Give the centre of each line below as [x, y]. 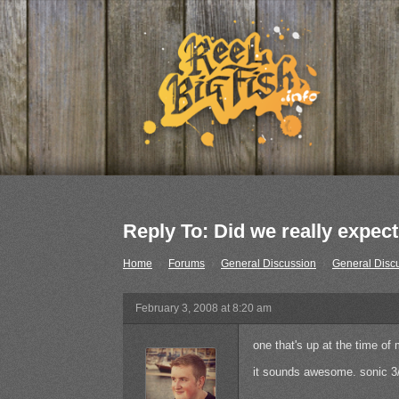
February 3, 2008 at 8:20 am [204, 309]
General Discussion [269, 264]
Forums [187, 264]
